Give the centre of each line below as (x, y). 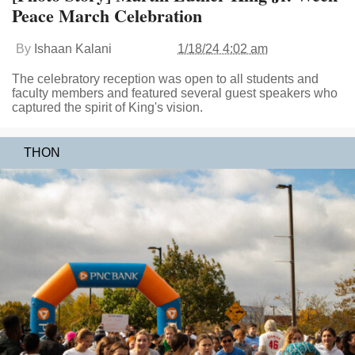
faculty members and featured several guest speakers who (175, 93)
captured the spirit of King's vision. (107, 107)
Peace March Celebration (107, 15)
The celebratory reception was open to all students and (165, 78)
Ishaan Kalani (73, 48)
